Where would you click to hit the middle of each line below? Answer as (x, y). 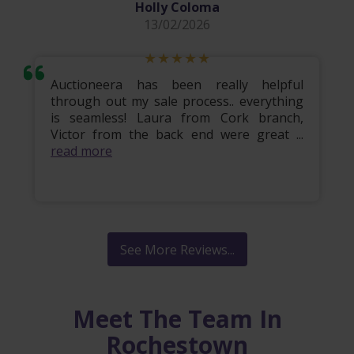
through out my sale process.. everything (177, 102)
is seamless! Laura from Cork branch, (177, 118)
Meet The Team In (177, 319)
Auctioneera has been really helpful (177, 85)
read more (81, 151)
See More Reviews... (177, 250)
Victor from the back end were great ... (177, 135)
